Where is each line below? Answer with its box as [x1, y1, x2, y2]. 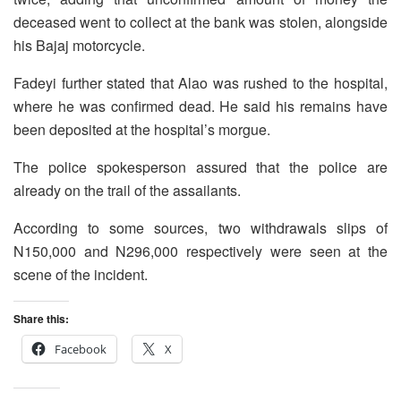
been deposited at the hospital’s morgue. [13, 119, 270, 141]
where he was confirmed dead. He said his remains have [13, 96, 388, 117]
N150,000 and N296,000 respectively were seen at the [13, 241, 388, 262]
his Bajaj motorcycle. [13, 35, 145, 56]
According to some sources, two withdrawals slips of [13, 218, 388, 239]
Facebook [55, 341, 107, 358]
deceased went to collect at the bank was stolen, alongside [13, 12, 388, 33]
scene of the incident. [13, 264, 148, 286]
